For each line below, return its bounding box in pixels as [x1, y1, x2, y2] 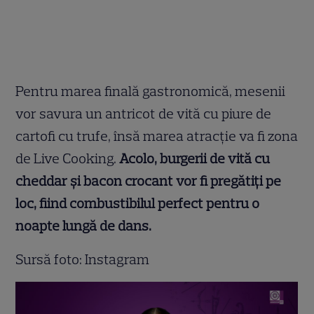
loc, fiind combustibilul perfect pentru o [15, 194, 260, 212]
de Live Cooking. [15, 149, 120, 167]
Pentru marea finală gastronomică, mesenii [15, 82, 286, 100]
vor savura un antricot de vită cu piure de [15, 104, 272, 122]
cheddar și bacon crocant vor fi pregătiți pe [15, 172, 282, 189]
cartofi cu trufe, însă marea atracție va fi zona [15, 127, 299, 144]
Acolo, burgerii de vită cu [119, 149, 271, 167]
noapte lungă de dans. [15, 217, 152, 234]
